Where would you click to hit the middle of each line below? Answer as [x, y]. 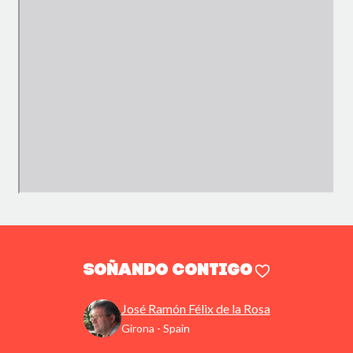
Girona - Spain [155, 328]
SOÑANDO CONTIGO [168, 271]
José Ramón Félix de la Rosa [195, 308]
